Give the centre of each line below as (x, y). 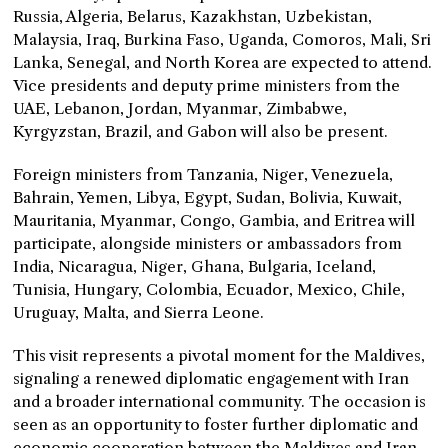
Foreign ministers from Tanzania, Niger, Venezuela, (203, 174)
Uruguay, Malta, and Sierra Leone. (139, 312)
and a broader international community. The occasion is (220, 401)
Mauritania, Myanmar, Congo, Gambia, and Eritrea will (214, 220)
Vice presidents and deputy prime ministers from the (207, 85)
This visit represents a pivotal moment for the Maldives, (219, 355)
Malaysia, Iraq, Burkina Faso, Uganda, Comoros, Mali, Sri (222, 39)
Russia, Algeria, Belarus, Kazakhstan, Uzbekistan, (193, 16)
